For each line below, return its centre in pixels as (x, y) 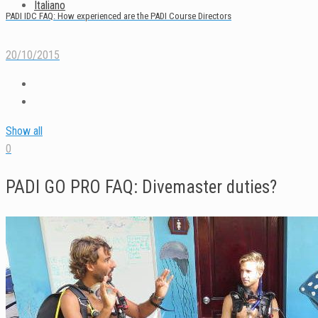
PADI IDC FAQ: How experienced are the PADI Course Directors (119, 16)
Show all (24, 131)
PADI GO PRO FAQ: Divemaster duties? (141, 187)
